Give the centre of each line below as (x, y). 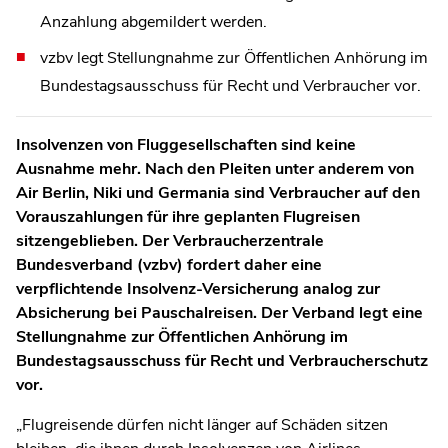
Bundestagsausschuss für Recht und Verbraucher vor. (230, 85)
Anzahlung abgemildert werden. (153, 21)
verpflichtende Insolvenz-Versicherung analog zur (198, 288)
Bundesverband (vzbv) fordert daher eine (169, 264)
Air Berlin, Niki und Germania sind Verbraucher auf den (218, 192)
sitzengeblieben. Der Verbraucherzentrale (170, 240)
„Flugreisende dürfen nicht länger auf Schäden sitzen (202, 424)
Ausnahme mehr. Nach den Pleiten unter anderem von (215, 168)
